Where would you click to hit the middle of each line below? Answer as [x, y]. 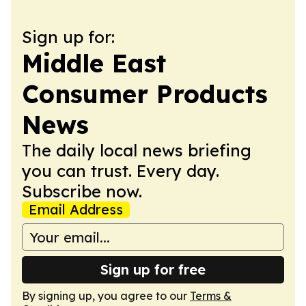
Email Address [76, 209]
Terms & [211, 296]
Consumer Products [145, 94]
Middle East [94, 63]
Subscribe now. [82, 191]
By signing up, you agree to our [106, 296]
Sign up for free [153, 269]
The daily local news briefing [137, 150]
